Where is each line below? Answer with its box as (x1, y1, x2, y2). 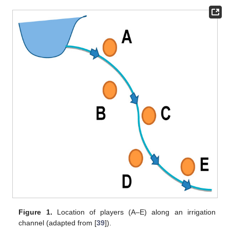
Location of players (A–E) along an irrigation (52, 207, 216, 216)
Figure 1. (18, 207, 52, 216)
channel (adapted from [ (18, 218, 97, 227)
